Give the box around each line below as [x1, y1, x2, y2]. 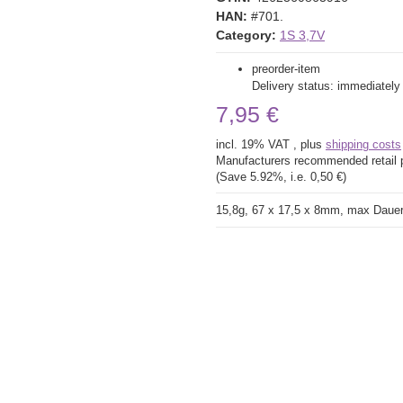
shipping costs [326, 138, 401, 151]
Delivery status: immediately [252, 79, 400, 93]
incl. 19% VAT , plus [216, 138, 326, 151]
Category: [216, 28, 280, 42]
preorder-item [252, 62, 320, 76]
